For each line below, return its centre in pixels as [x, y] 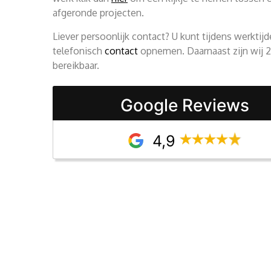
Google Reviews [184, 106]
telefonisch [79, 51]
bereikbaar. [76, 65]
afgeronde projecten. [100, 13]
